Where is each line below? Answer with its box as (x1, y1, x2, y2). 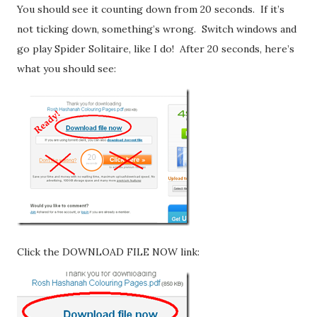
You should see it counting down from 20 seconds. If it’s (17, 2, 284, 16)
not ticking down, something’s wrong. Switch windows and (17, 22, 296, 35)
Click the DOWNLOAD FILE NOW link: (17, 245, 200, 258)
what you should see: (17, 62, 116, 75)
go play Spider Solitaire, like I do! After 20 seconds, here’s (17, 42, 294, 55)
